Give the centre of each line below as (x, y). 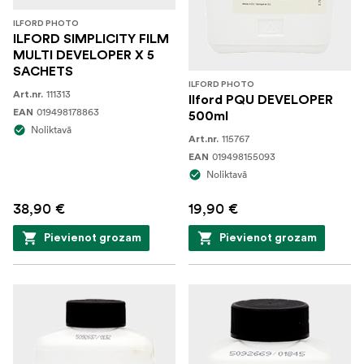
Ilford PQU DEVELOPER (261, 100)
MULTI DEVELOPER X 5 (84, 55)
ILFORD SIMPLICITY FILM (91, 39)
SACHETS (43, 71)
